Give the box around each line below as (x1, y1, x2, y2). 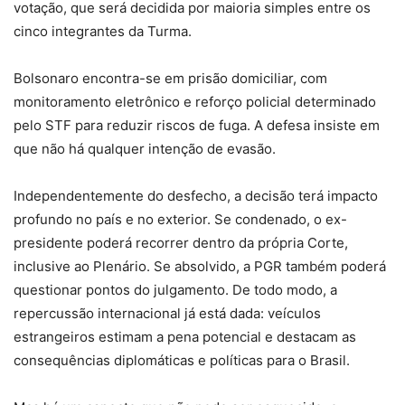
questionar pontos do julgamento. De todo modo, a (14, 280, 337, 298)
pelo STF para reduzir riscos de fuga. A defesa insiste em (14, 116, 380, 134)
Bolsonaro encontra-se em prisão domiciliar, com (14, 69, 327, 87)
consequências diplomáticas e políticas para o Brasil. (14, 351, 350, 369)
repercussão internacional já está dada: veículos (14, 304, 321, 322)
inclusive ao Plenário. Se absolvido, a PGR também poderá (14, 257, 386, 275)
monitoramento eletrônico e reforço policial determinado (14, 92, 376, 110)
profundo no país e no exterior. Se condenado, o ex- (14, 210, 347, 228)
